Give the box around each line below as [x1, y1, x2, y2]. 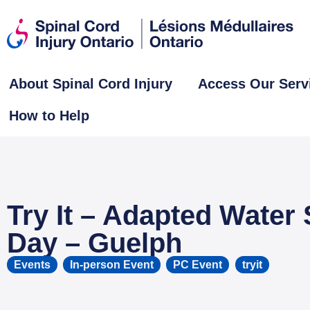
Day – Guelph [7, 228, 182, 258]
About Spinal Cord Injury [9, 76, 172, 91]
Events [14, 259, 51, 271]
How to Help [9, 108, 89, 123]
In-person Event [70, 259, 154, 271]
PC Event [173, 259, 222, 271]
